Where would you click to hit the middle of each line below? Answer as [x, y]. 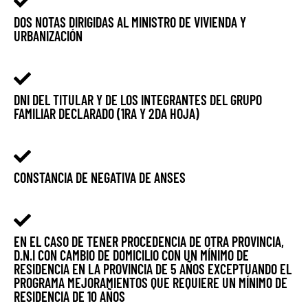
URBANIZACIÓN [48, 36]
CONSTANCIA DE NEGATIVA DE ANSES [100, 178]
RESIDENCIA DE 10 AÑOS [69, 297]
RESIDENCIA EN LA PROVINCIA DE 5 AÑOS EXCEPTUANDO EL [153, 269]
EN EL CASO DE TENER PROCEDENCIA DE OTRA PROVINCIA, [149, 242]
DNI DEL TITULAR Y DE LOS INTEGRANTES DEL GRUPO [138, 100]
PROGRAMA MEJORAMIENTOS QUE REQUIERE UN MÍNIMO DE [151, 283]
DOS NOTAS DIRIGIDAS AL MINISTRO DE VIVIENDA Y [130, 22]
